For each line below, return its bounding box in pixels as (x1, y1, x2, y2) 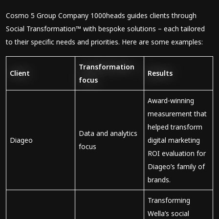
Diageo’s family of (148, 162, 205, 171)
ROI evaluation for (148, 149, 206, 158)
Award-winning (148, 96, 194, 105)
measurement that (148, 109, 207, 118)
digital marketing (148, 135, 200, 145)
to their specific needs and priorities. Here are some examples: (6, 37, 205, 46)
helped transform (148, 122, 202, 131)
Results (148, 68, 175, 78)
